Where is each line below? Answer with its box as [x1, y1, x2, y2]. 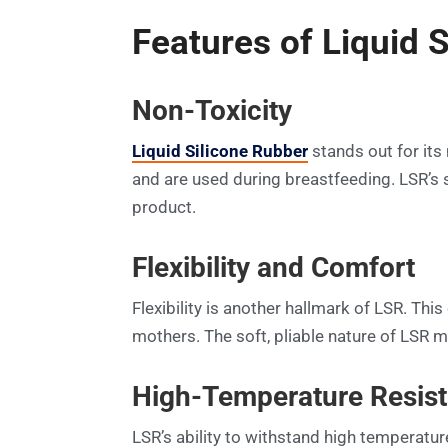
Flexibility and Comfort [132, 251, 415, 285]
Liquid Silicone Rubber [132, 141, 308, 162]
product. [132, 197, 196, 218]
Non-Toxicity [132, 94, 292, 128]
